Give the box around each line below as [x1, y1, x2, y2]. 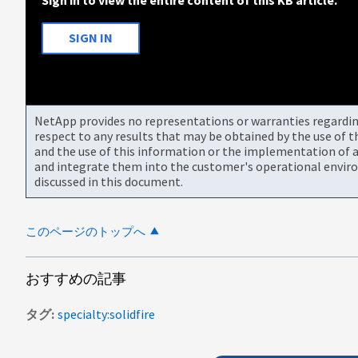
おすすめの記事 [26, 268, 126, 288]
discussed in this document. [34, 173, 183, 189]
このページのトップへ [26, 223, 145, 239]
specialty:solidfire [58, 305, 155, 322]
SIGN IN [69, 30, 113, 46]
